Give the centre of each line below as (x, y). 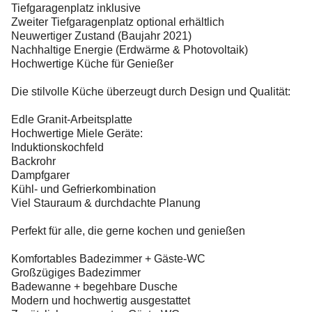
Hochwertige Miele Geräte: (77, 133)
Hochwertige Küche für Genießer (92, 64)
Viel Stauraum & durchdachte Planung (106, 203)
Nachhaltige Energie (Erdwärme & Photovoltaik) (130, 50)
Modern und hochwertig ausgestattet (101, 301)
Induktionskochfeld (57, 147)
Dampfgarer (40, 175)
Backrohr (33, 161)
